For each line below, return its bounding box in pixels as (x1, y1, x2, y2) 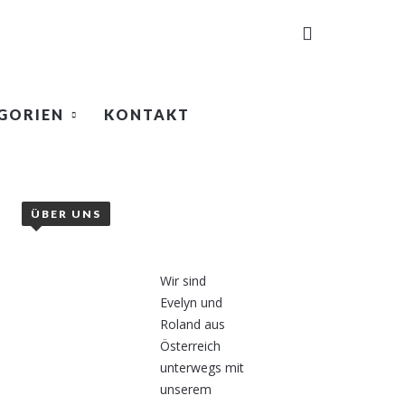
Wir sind (160, 272, 206, 289)
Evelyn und (160, 294, 222, 311)
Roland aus (160, 316, 225, 333)
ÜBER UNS (31, 207, 101, 221)
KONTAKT (103, 106, 190, 124)
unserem (160, 381, 212, 398)
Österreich (160, 337, 221, 354)
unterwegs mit (160, 359, 244, 376)
